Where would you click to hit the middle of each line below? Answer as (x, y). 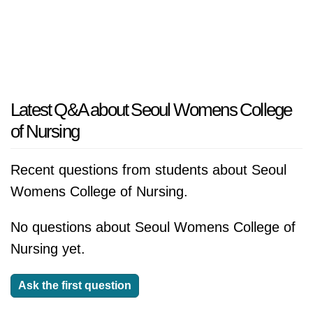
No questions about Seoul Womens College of (153, 227)
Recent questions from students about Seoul (148, 170)
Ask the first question (75, 285)
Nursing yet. (48, 249)
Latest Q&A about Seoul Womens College (151, 110)
